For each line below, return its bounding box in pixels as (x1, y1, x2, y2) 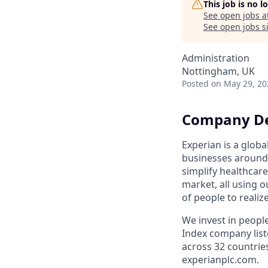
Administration (182, 51, 249, 65)
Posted (182, 78, 209, 89)
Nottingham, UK (182, 65, 255, 78)
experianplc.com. (182, 252, 259, 266)
